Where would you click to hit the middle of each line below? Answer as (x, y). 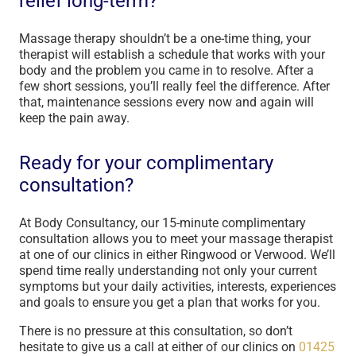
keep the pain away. (76, 118)
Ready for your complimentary (146, 163)
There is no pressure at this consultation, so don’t (156, 331)
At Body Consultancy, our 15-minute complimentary (163, 223)
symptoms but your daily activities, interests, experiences (178, 286)
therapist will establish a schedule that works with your (172, 54)
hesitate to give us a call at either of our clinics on (159, 347)
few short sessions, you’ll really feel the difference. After (174, 86)
